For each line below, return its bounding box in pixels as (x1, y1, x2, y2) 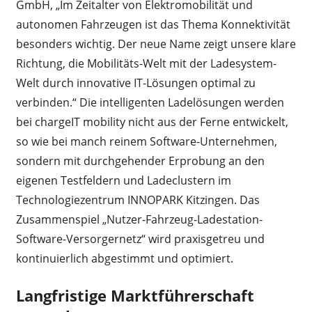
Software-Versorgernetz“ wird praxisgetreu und (15, 231, 265, 247)
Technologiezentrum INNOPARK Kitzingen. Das (15, 192, 260, 208)
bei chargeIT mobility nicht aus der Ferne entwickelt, (15, 114, 288, 130)
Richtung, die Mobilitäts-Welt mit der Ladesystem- (15, 55, 276, 71)
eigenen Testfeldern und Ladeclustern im (15, 172, 231, 188)
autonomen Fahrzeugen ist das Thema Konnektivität (15, 16, 290, 32)
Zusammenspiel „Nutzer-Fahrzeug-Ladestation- (15, 211, 263, 227)
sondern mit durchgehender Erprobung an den (15, 153, 265, 169)
